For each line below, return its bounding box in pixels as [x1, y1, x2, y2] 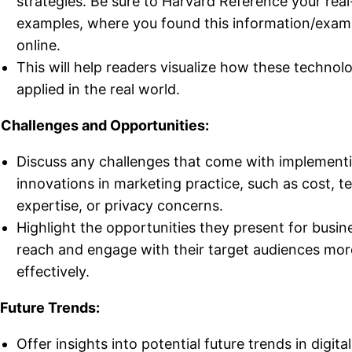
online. [16, 36, 60, 53]
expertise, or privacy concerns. [16, 196, 223, 214]
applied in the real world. [16, 80, 180, 97]
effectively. [16, 262, 90, 280]
